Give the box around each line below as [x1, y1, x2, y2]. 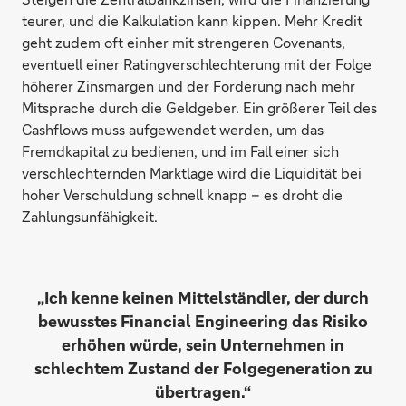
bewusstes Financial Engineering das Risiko [38, 309, 368, 332]
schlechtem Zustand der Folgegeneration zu [34, 356, 372, 379]
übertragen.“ [155, 380, 251, 402]
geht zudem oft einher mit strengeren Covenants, [22, 32, 345, 52]
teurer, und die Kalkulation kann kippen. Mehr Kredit [22, 10, 362, 30]
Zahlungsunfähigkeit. [22, 206, 158, 226]
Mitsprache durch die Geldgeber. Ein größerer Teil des [22, 97, 377, 117]
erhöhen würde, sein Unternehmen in [62, 333, 344, 355]
